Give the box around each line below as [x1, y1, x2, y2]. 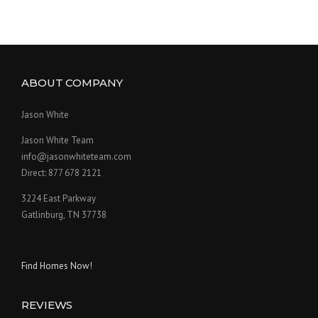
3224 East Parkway [21, 192, 96, 205]
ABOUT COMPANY [21, 76, 123, 90]
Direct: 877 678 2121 [21, 167, 102, 180]
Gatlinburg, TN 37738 [21, 209, 106, 221]
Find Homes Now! [21, 260, 92, 273]
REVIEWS [21, 298, 73, 312]
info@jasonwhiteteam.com [21, 150, 131, 163]
